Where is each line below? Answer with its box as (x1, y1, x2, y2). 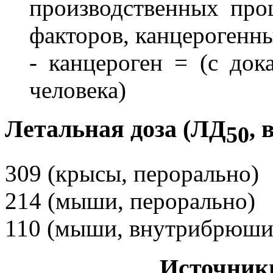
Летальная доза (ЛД (5, 115, 226, 143)
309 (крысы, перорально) (5, 160, 259, 187)
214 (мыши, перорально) (5, 188, 255, 214)
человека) (29, 76, 126, 103)
